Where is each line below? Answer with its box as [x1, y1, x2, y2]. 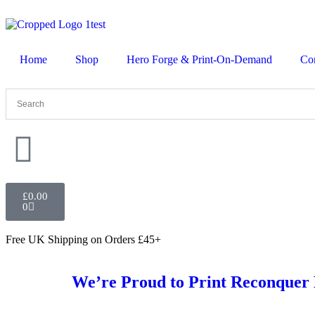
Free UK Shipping [6, 233, 88, 245]
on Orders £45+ [91, 233, 161, 245]
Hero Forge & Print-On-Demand [127, 53, 272, 65]
